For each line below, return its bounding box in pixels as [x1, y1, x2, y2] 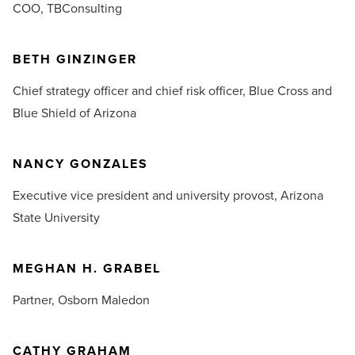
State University [13, 208, 100, 227]
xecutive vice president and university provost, [20, 186, 281, 205]
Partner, [13, 291, 58, 310]
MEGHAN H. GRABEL [13, 259, 161, 278]
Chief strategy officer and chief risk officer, [13, 82, 249, 101]
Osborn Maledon [58, 291, 150, 310]
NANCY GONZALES [13, 155, 148, 174]
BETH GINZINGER [13, 50, 137, 69]
